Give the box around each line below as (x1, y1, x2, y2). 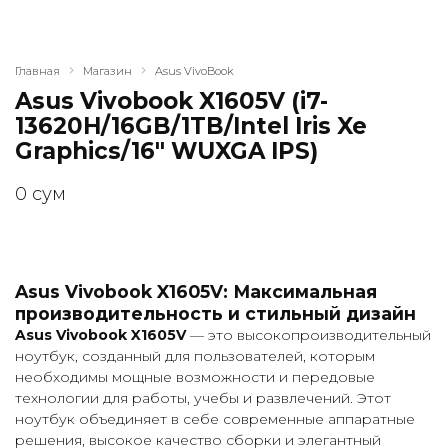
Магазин (83, 64, 132, 78)
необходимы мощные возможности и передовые (15, 368, 375, 386)
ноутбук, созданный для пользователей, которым (15, 347, 375, 365)
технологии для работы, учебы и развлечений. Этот (15, 389, 391, 407)
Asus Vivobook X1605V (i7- (15, 87, 328, 115)
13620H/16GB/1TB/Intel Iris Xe (15, 112, 367, 140)
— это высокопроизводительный (186, 326, 431, 344)
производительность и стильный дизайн (15, 303, 416, 324)
